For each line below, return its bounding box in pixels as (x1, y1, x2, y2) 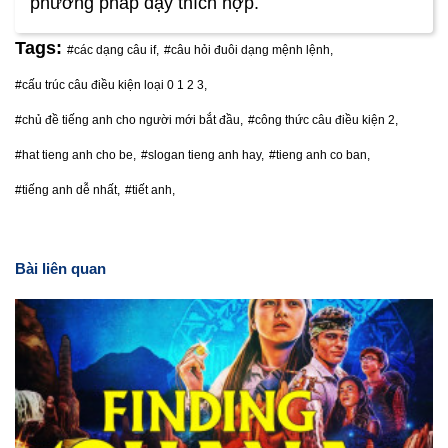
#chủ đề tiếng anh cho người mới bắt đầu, (15, 112, 243, 127)
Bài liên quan (15, 259, 106, 277)
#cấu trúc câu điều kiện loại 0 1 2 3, (15, 77, 207, 92)
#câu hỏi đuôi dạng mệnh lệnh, (164, 42, 333, 57)
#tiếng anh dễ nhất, (15, 182, 120, 197)
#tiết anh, (125, 182, 175, 197)
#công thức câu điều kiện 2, (248, 112, 398, 127)
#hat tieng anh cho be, (15, 147, 136, 162)
